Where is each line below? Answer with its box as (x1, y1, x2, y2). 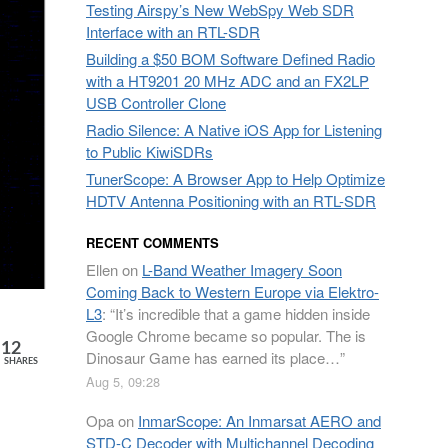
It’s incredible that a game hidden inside (115, 303, 370, 324)
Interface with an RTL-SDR (86, 21, 260, 42)
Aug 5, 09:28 (86, 372, 160, 391)
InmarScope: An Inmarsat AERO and (138, 409, 381, 431)
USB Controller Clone (86, 92, 226, 113)
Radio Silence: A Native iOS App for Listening (86, 119, 382, 140)
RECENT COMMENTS (86, 233, 219, 252)
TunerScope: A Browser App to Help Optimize (86, 168, 385, 189)
